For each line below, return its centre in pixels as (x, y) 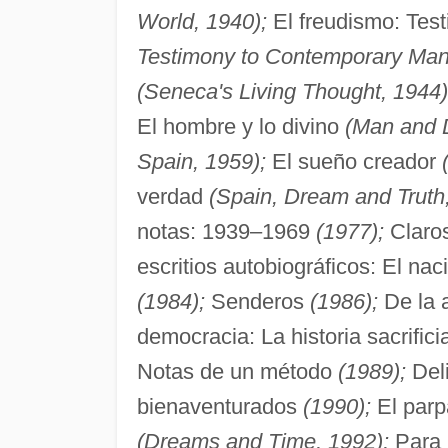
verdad (172, 196)
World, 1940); (201, 21)
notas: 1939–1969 (226, 231)
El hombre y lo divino (240, 126)
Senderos (257, 301)
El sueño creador (353, 161)
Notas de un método (237, 371)
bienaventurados (219, 406)
